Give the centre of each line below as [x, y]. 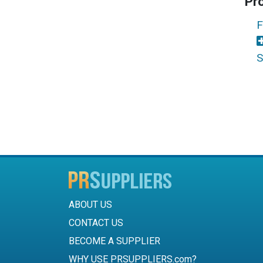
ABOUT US [90, 205]
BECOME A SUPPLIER [114, 241]
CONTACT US [96, 223]
